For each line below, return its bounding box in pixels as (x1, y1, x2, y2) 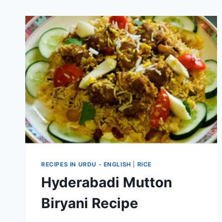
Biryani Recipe (41, 195, 138, 212)
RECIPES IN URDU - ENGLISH (41, 161, 131, 168)
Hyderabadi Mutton (41, 174, 172, 191)
